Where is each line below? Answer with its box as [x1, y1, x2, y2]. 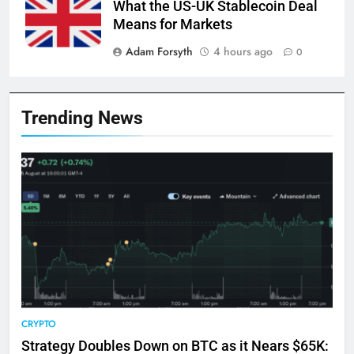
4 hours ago [213, 43, 273, 59]
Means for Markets [113, 16, 232, 32]
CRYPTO [21, 316, 56, 331]
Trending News [21, 106, 143, 129]
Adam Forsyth [126, 43, 193, 59]
